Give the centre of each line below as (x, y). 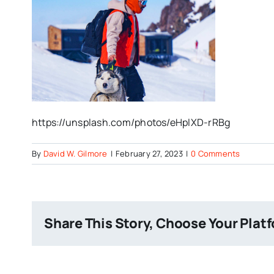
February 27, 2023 (149, 153)
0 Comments (216, 153)
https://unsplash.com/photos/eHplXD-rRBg (131, 122)
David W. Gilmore (75, 153)
